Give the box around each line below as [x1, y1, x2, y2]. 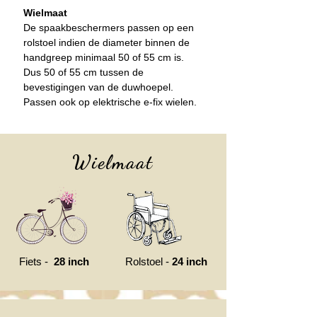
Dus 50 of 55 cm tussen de [23, 67, 144, 78]
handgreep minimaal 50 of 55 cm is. [23, 52, 184, 63]
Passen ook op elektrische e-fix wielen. [23, 96, 197, 108]
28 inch [54, 255, 89, 267]
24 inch [172, 255, 207, 267]
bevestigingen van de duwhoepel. [23, 81, 176, 93]
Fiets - [19, 255, 54, 267]
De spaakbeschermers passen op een [23, 22, 194, 33]
